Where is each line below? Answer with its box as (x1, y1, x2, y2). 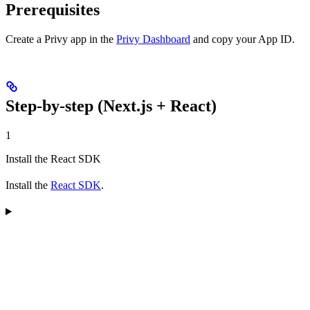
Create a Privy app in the (6, 33, 116, 46)
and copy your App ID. (190, 33, 295, 46)
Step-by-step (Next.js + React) (6, 97, 217, 116)
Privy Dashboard (116, 33, 190, 46)
